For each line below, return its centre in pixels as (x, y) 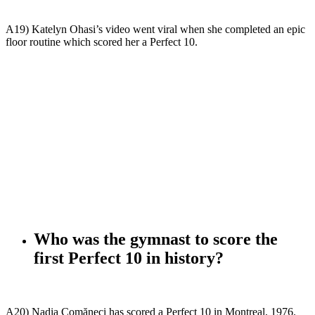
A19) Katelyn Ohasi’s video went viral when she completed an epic (155, 30)
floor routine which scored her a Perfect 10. (102, 42)
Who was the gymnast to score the (156, 239)
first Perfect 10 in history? (129, 258)
